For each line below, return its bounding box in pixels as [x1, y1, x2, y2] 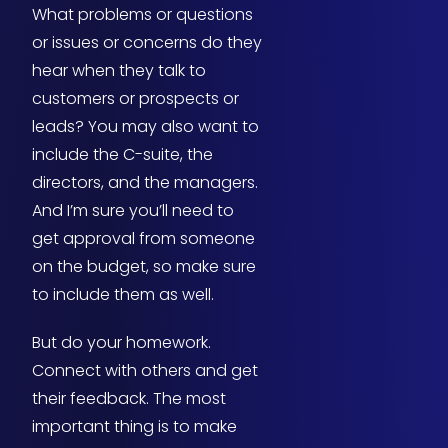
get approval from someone [32, 227, 255, 251]
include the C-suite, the [32, 143, 213, 167]
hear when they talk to [32, 59, 206, 83]
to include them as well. [32, 283, 214, 307]
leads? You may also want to [32, 115, 259, 139]
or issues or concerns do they [32, 31, 262, 55]
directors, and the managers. [32, 171, 258, 195]
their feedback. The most [32, 387, 226, 411]
